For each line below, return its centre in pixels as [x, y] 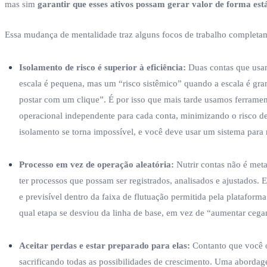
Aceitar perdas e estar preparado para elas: [105, 245]
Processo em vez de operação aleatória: [97, 164]
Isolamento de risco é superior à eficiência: [103, 67]
